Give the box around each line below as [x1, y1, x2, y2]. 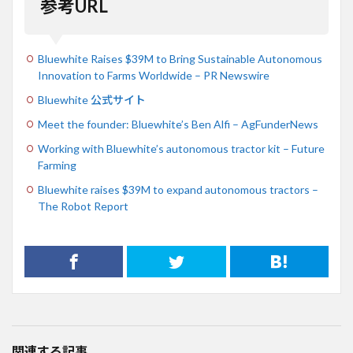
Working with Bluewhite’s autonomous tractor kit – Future [38, 142, 325, 156]
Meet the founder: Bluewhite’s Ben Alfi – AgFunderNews [38, 117, 318, 132]
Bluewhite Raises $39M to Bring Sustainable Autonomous [38, 52, 322, 66]
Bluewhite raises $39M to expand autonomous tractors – [38, 183, 318, 197]
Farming [38, 158, 76, 173]
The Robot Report [38, 199, 128, 214]
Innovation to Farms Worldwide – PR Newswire [38, 69, 269, 83]
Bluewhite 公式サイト [38, 93, 146, 107]
